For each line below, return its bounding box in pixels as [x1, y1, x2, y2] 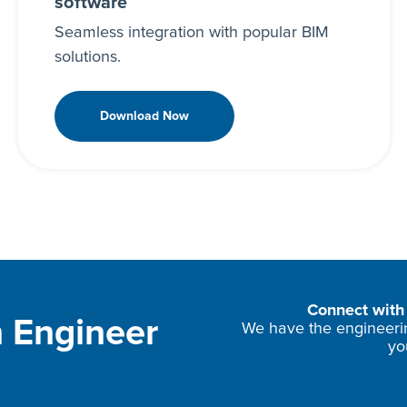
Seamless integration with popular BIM [54, 25, 329, 42]
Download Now [99, 110, 189, 124]
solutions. [54, 49, 121, 66]
